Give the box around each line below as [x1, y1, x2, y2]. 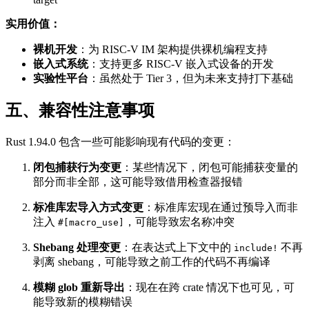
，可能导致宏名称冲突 [124, 216, 235, 228]
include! [234, 243, 278, 254]
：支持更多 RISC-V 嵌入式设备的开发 [88, 57, 274, 70]
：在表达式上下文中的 [121, 241, 234, 254]
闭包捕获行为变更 [33, 161, 121, 174]
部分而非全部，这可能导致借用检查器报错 [33, 176, 243, 188]
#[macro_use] [58, 217, 124, 228]
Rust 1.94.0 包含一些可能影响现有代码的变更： [6, 136, 235, 148]
